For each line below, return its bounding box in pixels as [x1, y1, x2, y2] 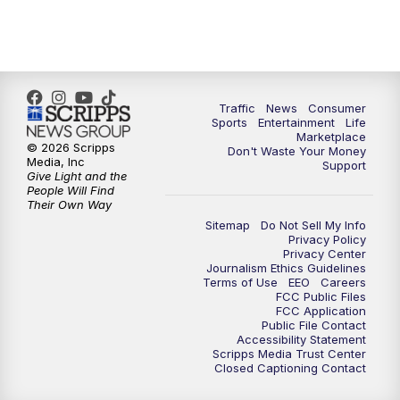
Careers [321, 274, 366, 289]
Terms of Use [203, 274, 278, 289]
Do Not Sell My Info [261, 217, 366, 232]
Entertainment [258, 114, 335, 129]
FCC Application [276, 303, 366, 318]
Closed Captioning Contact [214, 360, 366, 375]
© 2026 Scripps [27, 140, 115, 155]
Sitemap [205, 217, 250, 232]
